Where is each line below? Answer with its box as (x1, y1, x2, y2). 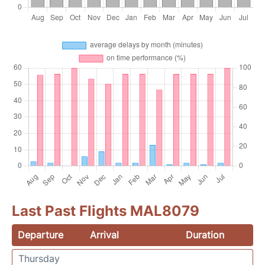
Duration (185, 229, 224, 241)
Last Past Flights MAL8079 (12, 202, 199, 219)
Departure (18, 229, 63, 241)
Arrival (90, 229, 119, 241)
